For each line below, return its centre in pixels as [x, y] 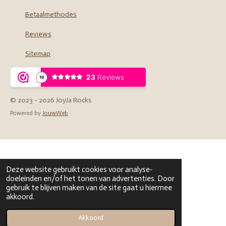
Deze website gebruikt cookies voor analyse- [79, 169]
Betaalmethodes [51, 14]
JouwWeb [55, 113]
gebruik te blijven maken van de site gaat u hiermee [89, 188]
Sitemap [38, 54]
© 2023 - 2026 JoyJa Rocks [51, 100]
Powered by [26, 113]
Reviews [38, 34]
